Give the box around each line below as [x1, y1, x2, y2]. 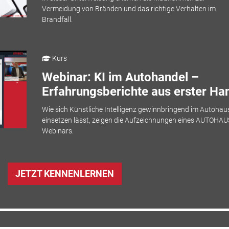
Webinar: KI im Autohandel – [41, 70, 199, 85]
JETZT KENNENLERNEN [15, 168, 114, 179]
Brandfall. [41, 15, 73, 24]
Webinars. [41, 126, 74, 135]
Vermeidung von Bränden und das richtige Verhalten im [41, 5, 216, 13]
